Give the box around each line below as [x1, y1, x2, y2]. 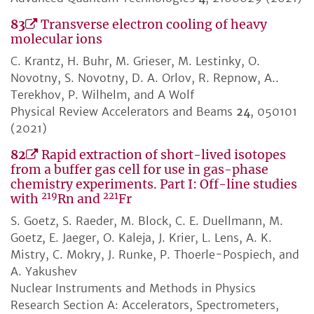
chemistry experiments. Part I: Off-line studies [11, 177, 297, 193]
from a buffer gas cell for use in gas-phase [11, 162, 268, 178]
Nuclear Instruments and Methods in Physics [11, 281, 256, 296]
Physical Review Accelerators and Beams [11, 104, 236, 119]
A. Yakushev [11, 264, 77, 279]
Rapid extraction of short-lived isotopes [41, 147, 286, 163]
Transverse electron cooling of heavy [41, 17, 267, 33]
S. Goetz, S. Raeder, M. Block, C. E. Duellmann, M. [11, 214, 283, 228]
